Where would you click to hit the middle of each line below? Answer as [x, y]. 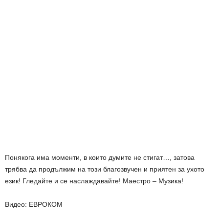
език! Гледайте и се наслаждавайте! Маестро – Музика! [94, 181]
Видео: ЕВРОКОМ [34, 204]
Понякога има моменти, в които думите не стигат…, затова [100, 157]
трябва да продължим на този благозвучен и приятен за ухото [105, 169]
